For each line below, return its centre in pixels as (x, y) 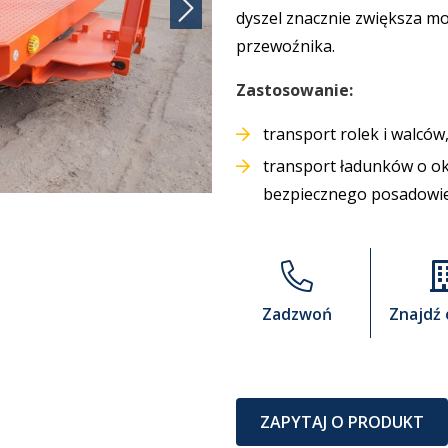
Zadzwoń (297, 313)
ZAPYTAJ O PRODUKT (342, 421)
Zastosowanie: (294, 89)
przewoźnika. (287, 45)
